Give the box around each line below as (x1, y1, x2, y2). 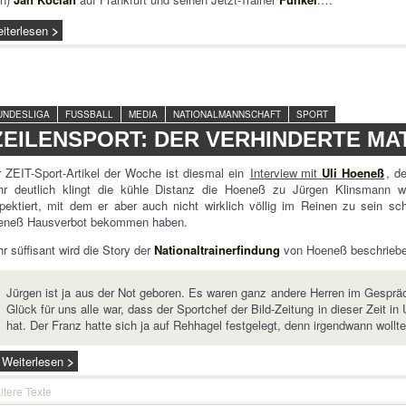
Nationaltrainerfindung (154, 241, 281, 258)
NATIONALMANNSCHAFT (173, 108, 282, 121)
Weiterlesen (2, 353, 64, 370)
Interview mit (249, 164, 323, 181)
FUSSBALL (65, 108, 114, 121)
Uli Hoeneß (322, 164, 385, 181)
